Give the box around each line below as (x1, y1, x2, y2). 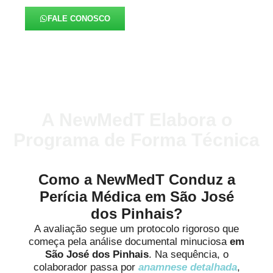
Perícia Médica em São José (39, 188, 234, 205)
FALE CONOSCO (48, 13, 111, 23)
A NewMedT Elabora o (41, 109, 232, 130)
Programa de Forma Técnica (13, 129, 260, 150)
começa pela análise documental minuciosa (29, 235, 230, 247)
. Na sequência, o (148, 248, 229, 260)
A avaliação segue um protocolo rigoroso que (34, 222, 239, 235)
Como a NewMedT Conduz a (38, 171, 235, 188)
